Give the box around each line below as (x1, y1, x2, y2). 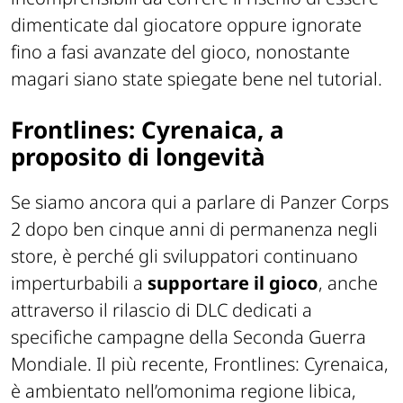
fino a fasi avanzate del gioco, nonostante (11, 39, 350, 64)
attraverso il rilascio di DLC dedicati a (11, 298, 312, 323)
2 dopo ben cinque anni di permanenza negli (11, 217, 378, 242)
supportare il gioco (148, 271, 318, 296)
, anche (318, 271, 378, 296)
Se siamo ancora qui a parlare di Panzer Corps (11, 190, 389, 215)
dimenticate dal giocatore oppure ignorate (11, 12, 362, 37)
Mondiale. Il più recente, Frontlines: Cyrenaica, (11, 352, 389, 377)
